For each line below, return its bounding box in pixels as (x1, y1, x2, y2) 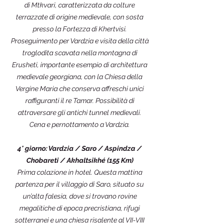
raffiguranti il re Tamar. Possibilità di (25, 97, 134, 105)
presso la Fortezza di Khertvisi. (32, 25, 127, 33)
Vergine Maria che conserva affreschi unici (15, 85, 144, 93)
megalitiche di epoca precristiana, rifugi (19, 204, 140, 212)
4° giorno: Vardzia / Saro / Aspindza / (17, 144, 142, 152)
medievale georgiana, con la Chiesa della (17, 73, 142, 81)
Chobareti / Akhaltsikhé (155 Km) (26, 156, 133, 164)
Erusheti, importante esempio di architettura (12, 61, 147, 69)
